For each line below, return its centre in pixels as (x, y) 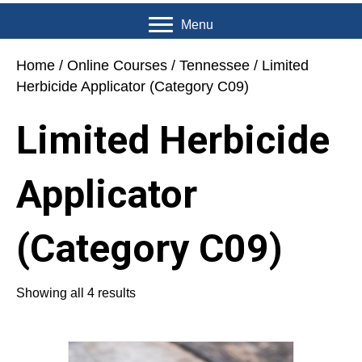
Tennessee (215, 66)
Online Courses (117, 66)
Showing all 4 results (76, 293)
